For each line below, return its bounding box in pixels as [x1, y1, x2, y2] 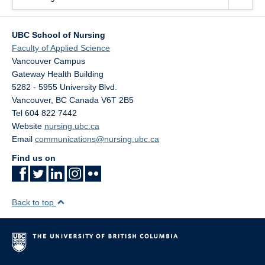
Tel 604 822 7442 [12, 108, 77, 118]
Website [12, 121, 44, 131]
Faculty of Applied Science [12, 43, 110, 53]
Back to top [12, 198, 56, 207]
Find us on [12, 153, 56, 163]
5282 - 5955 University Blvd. [12, 82, 117, 92]
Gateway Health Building [12, 69, 104, 79]
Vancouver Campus [12, 56, 85, 66]
